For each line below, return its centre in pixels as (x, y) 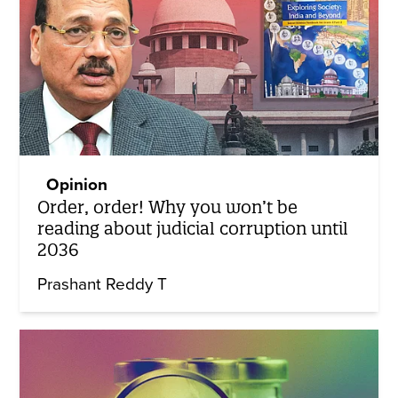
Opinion (77, 184)
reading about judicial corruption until (193, 228)
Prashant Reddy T (103, 284)
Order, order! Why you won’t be (168, 207)
